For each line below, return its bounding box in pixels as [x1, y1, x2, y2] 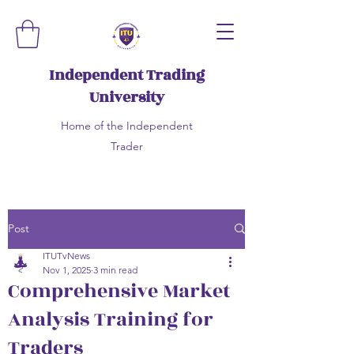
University [88, 85, 164, 108]
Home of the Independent [60, 118, 193, 133]
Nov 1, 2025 [43, 263, 91, 276]
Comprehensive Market [8, 276, 230, 306]
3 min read [93, 263, 137, 276]
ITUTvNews [43, 249, 90, 262]
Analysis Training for [8, 304, 213, 334]
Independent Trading [48, 63, 205, 86]
